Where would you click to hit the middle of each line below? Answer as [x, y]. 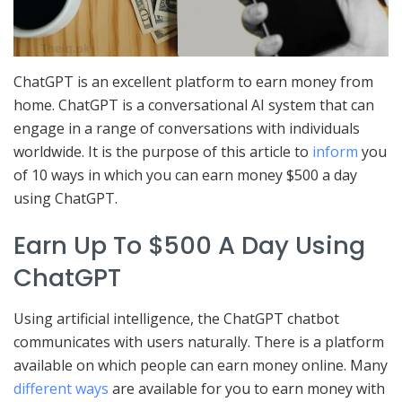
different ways [61, 389]
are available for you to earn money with [247, 389]
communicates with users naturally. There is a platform [199, 342]
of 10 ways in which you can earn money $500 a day [185, 175]
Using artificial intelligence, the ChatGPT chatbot [176, 319]
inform [335, 151]
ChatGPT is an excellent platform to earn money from [193, 81]
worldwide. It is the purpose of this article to [163, 151]
